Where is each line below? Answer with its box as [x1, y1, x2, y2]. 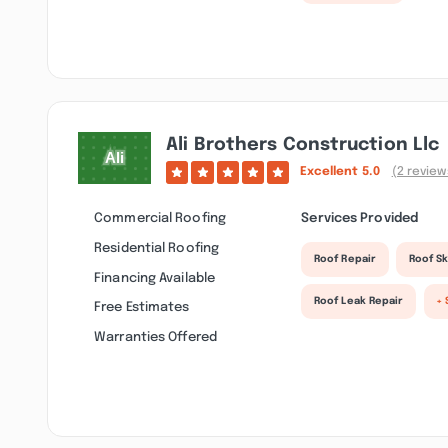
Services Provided [301, 211, 419, 226]
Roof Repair [313, 254, 377, 265]
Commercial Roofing [94, 211, 226, 226]
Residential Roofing [94, 240, 220, 255]
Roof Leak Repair [313, 296, 404, 307]
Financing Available [94, 270, 216, 285]
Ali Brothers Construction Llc [166, 135, 440, 154]
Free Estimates [94, 300, 190, 315]
